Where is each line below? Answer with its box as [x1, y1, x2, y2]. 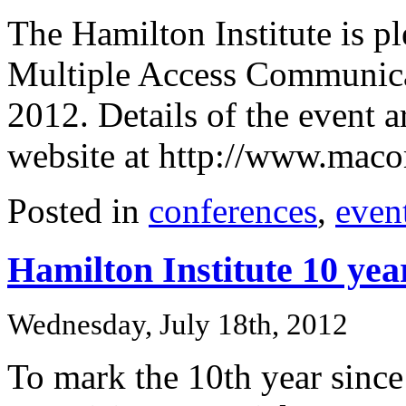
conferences [149, 191, 317, 231]
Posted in [7, 191, 149, 231]
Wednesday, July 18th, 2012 [7, 307, 348, 341]
